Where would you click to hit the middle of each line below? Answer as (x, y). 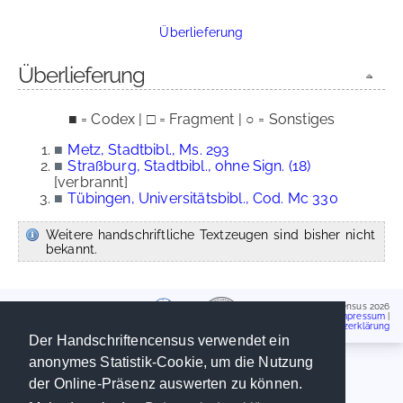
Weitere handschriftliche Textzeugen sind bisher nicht (210, 234)
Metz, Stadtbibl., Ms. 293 (149, 150)
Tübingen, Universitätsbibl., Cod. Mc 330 (203, 198)
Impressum (361, 316)
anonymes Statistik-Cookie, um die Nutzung (171, 363)
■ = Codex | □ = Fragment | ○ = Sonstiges (201, 119)
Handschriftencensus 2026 (333, 306)
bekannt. (72, 249)
